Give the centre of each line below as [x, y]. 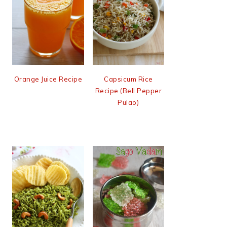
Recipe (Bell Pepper [128, 91]
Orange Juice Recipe [48, 79]
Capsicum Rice [128, 79]
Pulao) [128, 103]
